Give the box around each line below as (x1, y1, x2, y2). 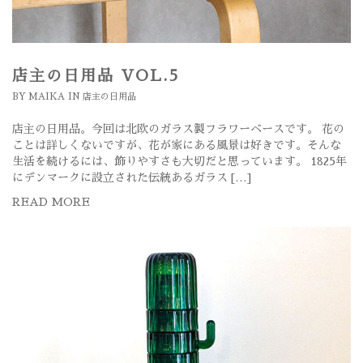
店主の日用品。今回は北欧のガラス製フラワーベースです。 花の (12, 123, 344, 135)
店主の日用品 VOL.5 (12, 68, 180, 84)
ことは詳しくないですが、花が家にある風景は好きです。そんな (12, 139, 341, 152)
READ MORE (12, 196, 90, 208)
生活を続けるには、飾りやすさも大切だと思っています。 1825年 (12, 156, 347, 168)
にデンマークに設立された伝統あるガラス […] (12, 172, 251, 184)
